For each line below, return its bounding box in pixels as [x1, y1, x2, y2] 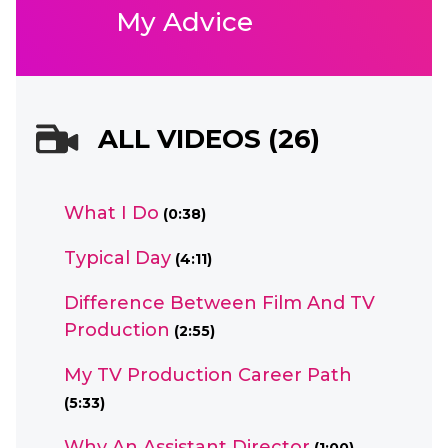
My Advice [116, 6, 253, 38]
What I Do [64, 202, 159, 224]
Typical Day [64, 247, 171, 269]
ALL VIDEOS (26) [98, 123, 320, 155]
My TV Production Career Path [64, 364, 352, 386]
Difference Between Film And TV [64, 292, 375, 314]
